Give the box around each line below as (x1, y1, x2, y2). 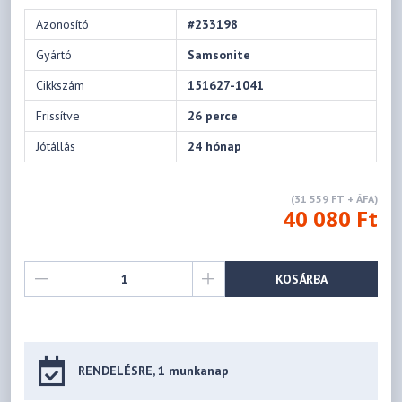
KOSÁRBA (275, 270, 328, 287)
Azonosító (36, 16, 90, 33)
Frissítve (36, 108, 81, 125)
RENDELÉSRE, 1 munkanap (78, 363, 230, 380)
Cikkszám (36, 77, 85, 94)
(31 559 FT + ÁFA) (290, 192, 378, 206)
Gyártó (36, 47, 73, 64)
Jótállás (36, 138, 76, 155)
